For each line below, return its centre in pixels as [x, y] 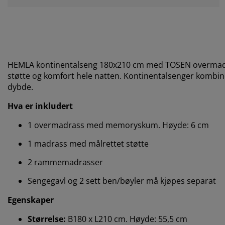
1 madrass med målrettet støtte [88, 143]
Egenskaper [31, 200]
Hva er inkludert [40, 106]
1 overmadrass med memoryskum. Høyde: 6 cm [118, 125]
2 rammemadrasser [65, 162]
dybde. [20, 87]
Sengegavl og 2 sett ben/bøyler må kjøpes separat [122, 181]
